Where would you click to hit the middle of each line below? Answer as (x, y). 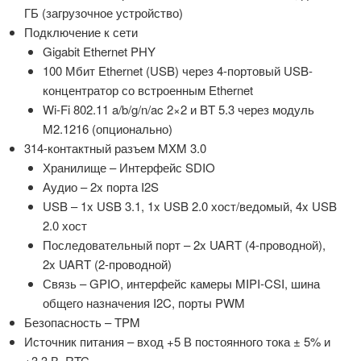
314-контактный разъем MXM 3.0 (115, 148)
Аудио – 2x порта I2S (100, 187)
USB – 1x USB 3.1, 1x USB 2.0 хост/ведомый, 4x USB (189, 206)
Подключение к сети (81, 32)
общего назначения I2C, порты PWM (143, 303)
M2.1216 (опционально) (107, 129)
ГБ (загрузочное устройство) (104, 13)
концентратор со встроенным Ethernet (147, 90)
